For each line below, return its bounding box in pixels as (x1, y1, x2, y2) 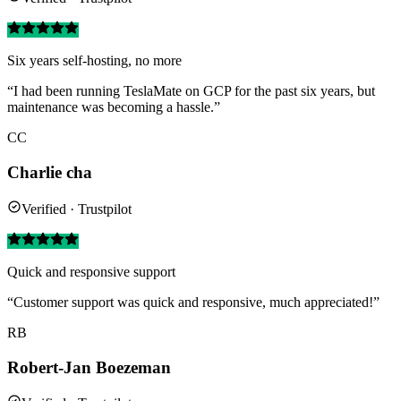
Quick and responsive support (7, 263, 175, 279)
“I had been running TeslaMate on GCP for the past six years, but (7, 83, 375, 99)
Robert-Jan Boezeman (7, 357, 171, 377)
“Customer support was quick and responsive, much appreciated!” (7, 294, 380, 310)
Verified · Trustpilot (21, 200, 132, 217)
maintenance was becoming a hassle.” (7, 99, 220, 115)
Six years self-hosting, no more (7, 53, 182, 69)
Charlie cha (7, 163, 92, 183)
